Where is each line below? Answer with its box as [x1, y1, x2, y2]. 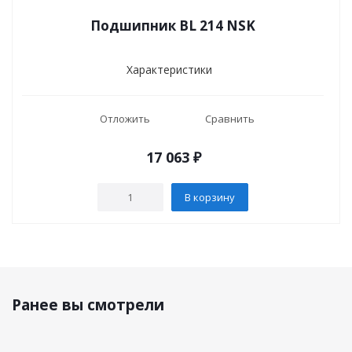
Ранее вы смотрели [12, 295, 164, 315]
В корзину [184, 189, 235, 204]
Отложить [99, 112, 150, 126]
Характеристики [126, 62, 212, 77]
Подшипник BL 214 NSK [90, 16, 255, 35]
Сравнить [204, 112, 255, 126]
